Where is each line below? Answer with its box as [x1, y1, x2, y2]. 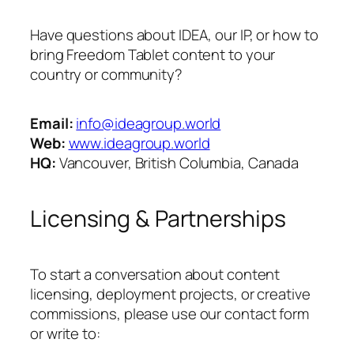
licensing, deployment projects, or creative [30, 284, 311, 305]
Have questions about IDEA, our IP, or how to [30, 24, 318, 46]
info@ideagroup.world [76, 113, 221, 134]
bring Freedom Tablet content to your [30, 44, 276, 66]
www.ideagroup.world [68, 133, 210, 154]
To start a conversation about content [30, 264, 281, 285]
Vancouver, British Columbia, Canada [55, 153, 299, 174]
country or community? [30, 64, 183, 85]
